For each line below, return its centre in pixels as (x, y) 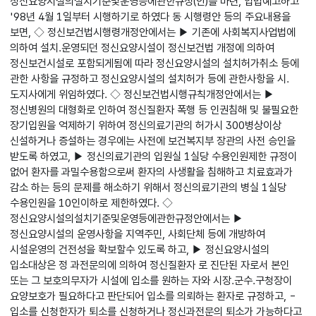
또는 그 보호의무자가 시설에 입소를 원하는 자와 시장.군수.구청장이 (151, 281)
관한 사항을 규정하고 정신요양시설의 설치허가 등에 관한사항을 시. (150, 79)
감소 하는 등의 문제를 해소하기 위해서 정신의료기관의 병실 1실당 (148, 188)
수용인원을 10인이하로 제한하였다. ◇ (92, 203)
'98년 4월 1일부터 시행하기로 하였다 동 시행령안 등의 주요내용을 (151, 17)
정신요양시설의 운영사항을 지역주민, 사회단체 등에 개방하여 (138, 234)
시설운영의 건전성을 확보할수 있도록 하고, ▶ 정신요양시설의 (140, 250)
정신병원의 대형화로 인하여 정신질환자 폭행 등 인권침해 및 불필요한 (154, 110)
